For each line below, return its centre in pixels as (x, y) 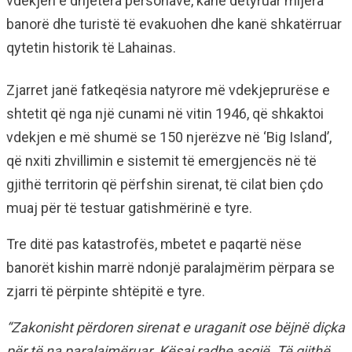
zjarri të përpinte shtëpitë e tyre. (106, 291)
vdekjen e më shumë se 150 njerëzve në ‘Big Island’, (169, 137)
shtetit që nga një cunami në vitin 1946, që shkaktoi (165, 114)
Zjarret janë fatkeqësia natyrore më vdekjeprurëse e (168, 90)
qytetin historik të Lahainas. (91, 48)
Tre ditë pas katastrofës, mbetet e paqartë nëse (154, 244)
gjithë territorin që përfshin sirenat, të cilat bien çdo (165, 184)
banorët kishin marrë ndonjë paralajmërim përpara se (170, 268)
